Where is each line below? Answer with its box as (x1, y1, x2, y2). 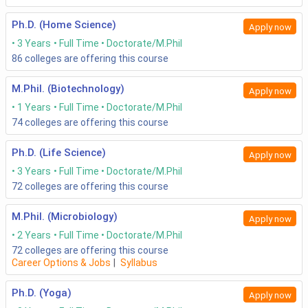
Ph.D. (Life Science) (12, 146, 106, 159)
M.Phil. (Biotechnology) (12, 82, 124, 96)
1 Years (17, 102, 51, 113)
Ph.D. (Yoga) (12, 287, 71, 300)
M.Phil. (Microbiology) (12, 210, 118, 223)
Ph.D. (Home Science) (12, 19, 116, 32)
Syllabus (120, 257, 157, 269)
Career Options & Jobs (12, 257, 111, 269)
